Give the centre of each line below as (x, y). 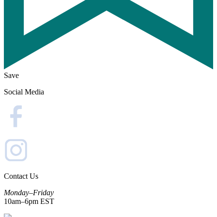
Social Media (24, 92)
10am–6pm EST (29, 201)
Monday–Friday (29, 192)
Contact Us (21, 176)
